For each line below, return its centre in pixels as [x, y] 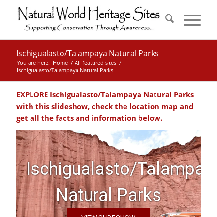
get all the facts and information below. [89, 117]
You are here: [33, 63]
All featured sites [95, 63]
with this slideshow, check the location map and [105, 106]
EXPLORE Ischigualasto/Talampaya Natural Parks [105, 94]
